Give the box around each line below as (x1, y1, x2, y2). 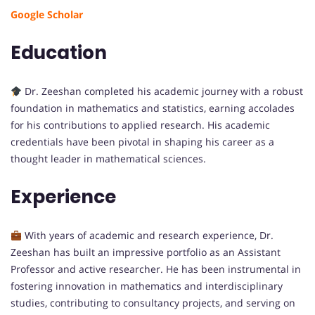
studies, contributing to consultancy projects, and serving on (11, 296, 295, 310)
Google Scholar (11, 8, 83, 22)
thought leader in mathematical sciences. (11, 152, 206, 166)
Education (11, 40, 107, 66)
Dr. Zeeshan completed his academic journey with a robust (21, 84, 303, 98)
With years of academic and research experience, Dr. (21, 229, 274, 243)
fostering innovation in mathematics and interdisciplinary (11, 279, 283, 293)
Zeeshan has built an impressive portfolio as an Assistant (11, 245, 281, 259)
